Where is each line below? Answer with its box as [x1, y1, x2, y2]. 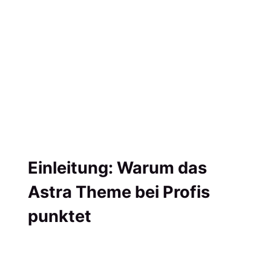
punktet [27, 206, 91, 227]
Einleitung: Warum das [27, 158, 207, 178]
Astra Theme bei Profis [27, 182, 210, 203]
